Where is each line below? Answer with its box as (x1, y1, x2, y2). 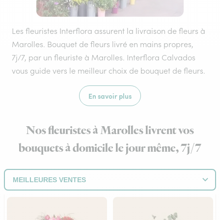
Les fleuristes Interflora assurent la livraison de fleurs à (12, 26, 205, 36)
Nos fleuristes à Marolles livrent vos (26, 123, 194, 138)
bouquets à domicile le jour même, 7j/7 (19, 140, 201, 156)
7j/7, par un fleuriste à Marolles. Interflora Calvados (12, 53, 195, 62)
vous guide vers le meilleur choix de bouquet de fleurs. (12, 66, 205, 76)
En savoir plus (88, 91, 132, 101)
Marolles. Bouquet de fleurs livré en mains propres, (12, 39, 193, 49)
